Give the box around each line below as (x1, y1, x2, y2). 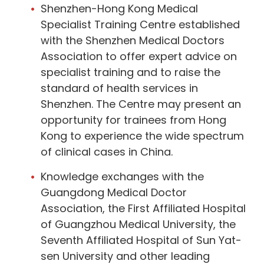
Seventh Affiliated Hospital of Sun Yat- (41, 232, 242, 247)
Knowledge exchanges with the (41, 169, 204, 184)
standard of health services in (41, 80, 198, 95)
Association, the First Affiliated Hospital (41, 200, 246, 216)
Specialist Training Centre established (41, 16, 240, 32)
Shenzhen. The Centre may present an (41, 96, 241, 111)
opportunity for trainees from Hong (41, 112, 226, 127)
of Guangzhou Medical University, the (41, 216, 236, 232)
